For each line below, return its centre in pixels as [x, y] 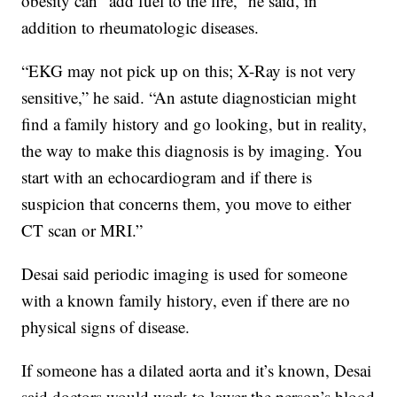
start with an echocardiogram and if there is [167, 177]
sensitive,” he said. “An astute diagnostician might [189, 97]
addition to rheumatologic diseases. [140, 27]
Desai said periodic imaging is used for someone [185, 274]
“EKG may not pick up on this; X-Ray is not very [189, 71]
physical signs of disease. [106, 327]
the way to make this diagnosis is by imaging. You [192, 151]
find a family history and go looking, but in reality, [195, 124]
